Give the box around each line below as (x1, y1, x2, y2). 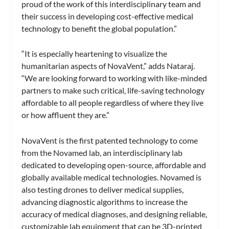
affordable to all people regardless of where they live (21, 98, 204, 108)
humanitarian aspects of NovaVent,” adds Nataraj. (21, 61, 195, 71)
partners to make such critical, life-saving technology (21, 85, 205, 96)
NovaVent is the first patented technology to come (21, 135, 198, 145)
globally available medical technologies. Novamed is (21, 172, 202, 182)
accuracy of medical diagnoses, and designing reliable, (21, 209, 208, 219)
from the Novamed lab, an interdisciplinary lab (21, 147, 183, 157)
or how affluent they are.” (21, 110, 110, 120)
